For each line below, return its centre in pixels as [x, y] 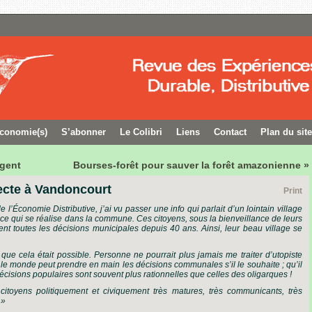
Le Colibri [141, 132]
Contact [230, 132]
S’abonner [84, 132]
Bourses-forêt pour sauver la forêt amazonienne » [191, 165]
